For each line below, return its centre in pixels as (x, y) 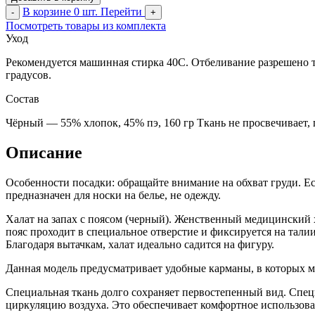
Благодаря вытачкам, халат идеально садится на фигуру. (140, 244)
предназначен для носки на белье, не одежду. (113, 195)
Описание (44, 152)
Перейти (121, 11)
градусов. (28, 75)
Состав (22, 98)
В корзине (48, 11)
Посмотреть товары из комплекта (86, 25)
